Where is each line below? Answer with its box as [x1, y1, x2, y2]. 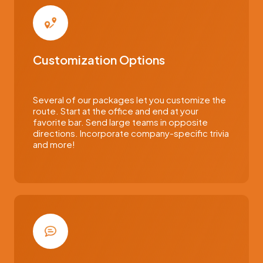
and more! [33, 139, 75, 150]
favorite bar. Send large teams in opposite [33, 116, 208, 127]
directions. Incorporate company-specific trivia [33, 127, 229, 139]
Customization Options [33, 52, 165, 67]
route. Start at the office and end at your [33, 105, 198, 116]
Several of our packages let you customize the [33, 94, 226, 105]
